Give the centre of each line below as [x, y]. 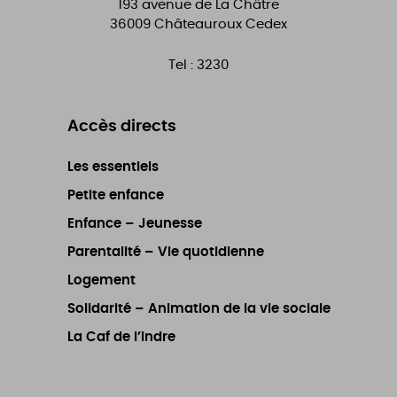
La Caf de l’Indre [121, 338]
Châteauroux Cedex [221, 25]
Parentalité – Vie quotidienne [165, 253]
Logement [101, 281]
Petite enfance [115, 196]
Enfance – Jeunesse [134, 224]
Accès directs [121, 127]
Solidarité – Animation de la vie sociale [198, 309]
